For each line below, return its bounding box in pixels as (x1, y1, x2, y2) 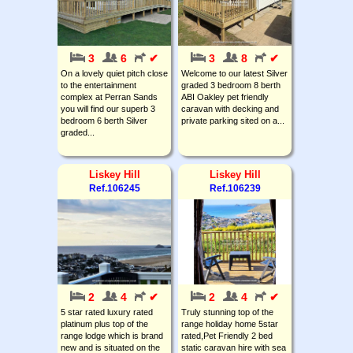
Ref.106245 (88, 182, 140, 194)
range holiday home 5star (181, 318, 278, 329)
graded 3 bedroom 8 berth (181, 80, 281, 90)
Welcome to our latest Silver (181, 68, 288, 78)
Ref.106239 (209, 182, 261, 194)
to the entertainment (61, 80, 136, 90)
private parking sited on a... (181, 115, 284, 125)
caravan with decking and (181, 103, 279, 113)
